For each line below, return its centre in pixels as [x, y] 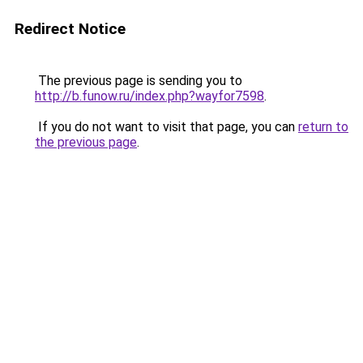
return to [323, 127]
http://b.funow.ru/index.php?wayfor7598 [149, 96]
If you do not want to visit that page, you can [167, 127]
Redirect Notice [70, 29]
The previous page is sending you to [139, 81]
